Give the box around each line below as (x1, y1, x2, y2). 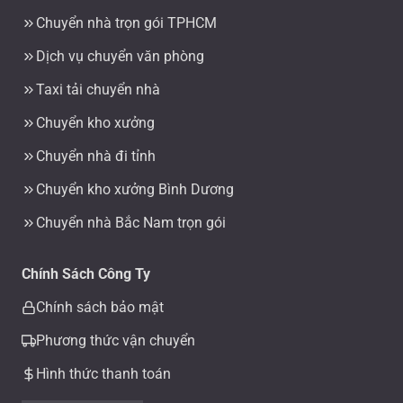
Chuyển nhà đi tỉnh (36, 148, 156, 166)
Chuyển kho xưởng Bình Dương (36, 181, 234, 199)
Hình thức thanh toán (36, 365, 171, 383)
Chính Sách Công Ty (22, 265, 150, 283)
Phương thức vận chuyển (36, 332, 195, 350)
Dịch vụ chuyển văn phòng (36, 48, 204, 66)
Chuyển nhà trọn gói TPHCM (36, 14, 217, 32)
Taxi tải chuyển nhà (36, 81, 160, 99)
